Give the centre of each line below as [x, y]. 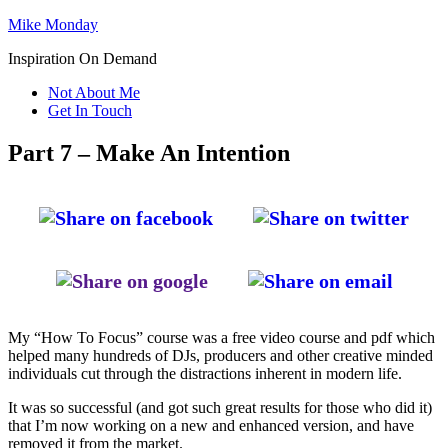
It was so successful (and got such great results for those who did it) [220, 407]
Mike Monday [53, 24]
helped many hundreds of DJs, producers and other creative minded [220, 355]
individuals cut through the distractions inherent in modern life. [205, 373]
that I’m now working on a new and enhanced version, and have [211, 425]
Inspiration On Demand [82, 58]
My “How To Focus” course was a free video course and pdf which [221, 337]
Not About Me [94, 92]
